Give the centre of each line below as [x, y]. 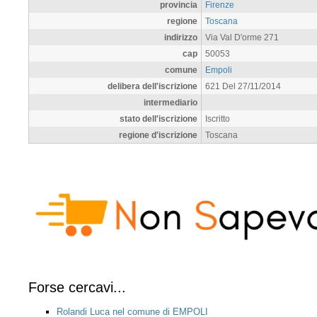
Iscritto [218, 118]
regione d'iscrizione [158, 134]
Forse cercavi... [77, 287]
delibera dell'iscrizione [152, 86]
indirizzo [181, 37]
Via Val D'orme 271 [242, 37]
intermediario [171, 102]
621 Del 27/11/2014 [243, 86]
